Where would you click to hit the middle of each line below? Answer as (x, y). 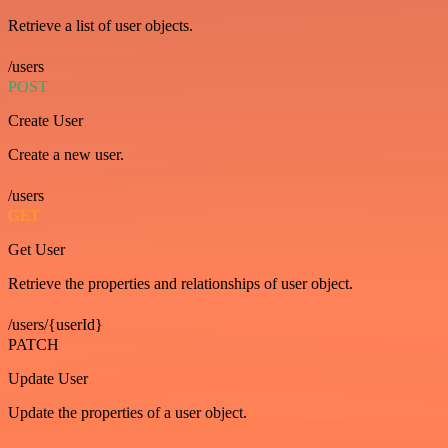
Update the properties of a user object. (127, 413)
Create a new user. (66, 155)
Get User (36, 250)
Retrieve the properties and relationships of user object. (180, 284)
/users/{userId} (55, 325)
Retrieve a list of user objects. (100, 26)
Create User (45, 121)
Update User (48, 379)
